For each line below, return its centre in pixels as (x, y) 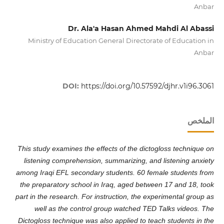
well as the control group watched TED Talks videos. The (124, 209)
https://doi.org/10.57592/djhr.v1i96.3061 (148, 86)
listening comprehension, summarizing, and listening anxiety (119, 161)
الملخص (201, 121)
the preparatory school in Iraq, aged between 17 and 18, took (117, 185)
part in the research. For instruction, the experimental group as (115, 197)
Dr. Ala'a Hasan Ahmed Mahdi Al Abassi (141, 28)
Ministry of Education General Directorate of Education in (121, 40)
